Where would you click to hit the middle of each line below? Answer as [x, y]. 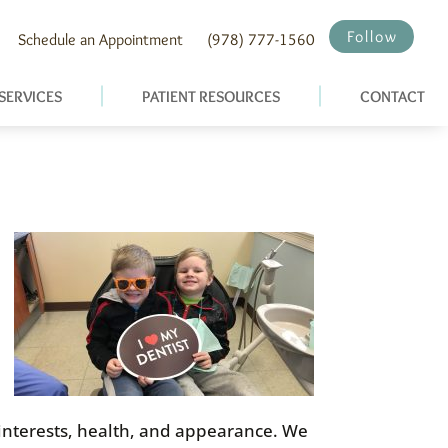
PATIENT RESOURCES [211, 96]
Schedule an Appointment [101, 39]
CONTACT [393, 96]
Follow [373, 36]
